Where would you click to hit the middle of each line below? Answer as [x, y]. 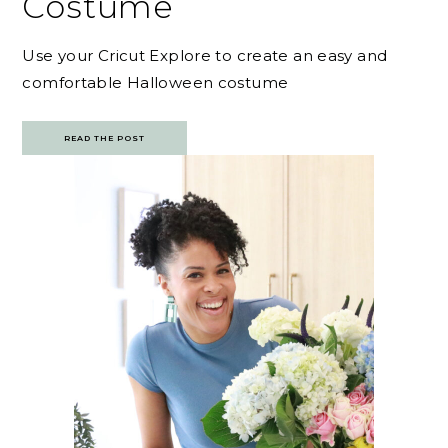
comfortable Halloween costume [155, 83]
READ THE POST [105, 138]
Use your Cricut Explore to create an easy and [205, 56]
